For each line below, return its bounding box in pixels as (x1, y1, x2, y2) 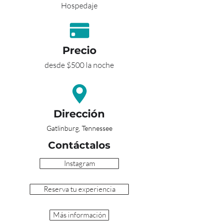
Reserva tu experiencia (43, 184, 115, 194)
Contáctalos (48, 139, 111, 151)
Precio (62, 44, 97, 56)
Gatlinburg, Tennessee (46, 123, 112, 132)
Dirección (54, 107, 105, 120)
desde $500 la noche (45, 59, 114, 70)
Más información (53, 210, 106, 220)
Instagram (63, 158, 95, 168)
